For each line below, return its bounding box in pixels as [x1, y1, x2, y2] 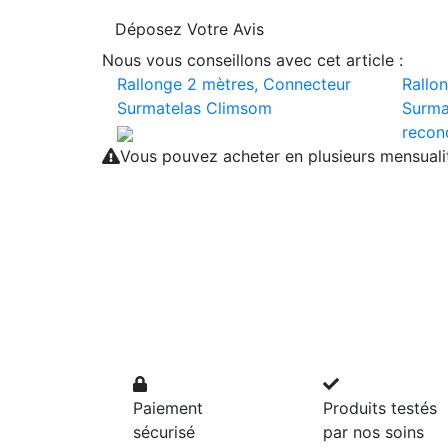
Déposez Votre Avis [115, 19, 264, 39]
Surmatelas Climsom [117, 98, 272, 118]
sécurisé [133, 422, 195, 442]
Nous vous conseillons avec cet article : [102, 50, 403, 70]
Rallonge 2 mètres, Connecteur [117, 74, 351, 94]
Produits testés [323, 398, 437, 418]
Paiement [133, 398, 203, 418]
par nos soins [323, 422, 424, 442]
